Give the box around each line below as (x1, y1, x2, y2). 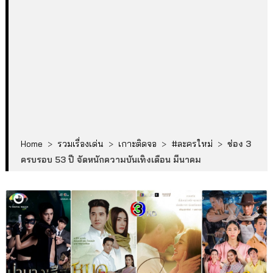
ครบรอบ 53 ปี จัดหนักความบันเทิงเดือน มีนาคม (20, 154, 201, 165)
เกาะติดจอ (118, 138, 157, 149)
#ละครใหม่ (171, 138, 213, 149)
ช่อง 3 (227, 138, 251, 149)
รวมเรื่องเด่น (57, 138, 104, 149)
